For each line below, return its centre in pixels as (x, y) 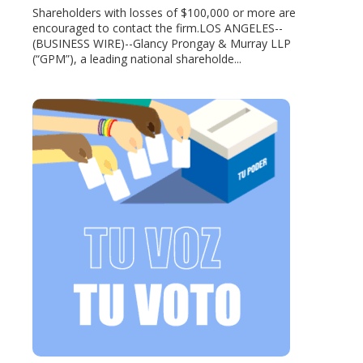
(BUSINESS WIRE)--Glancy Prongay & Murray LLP (162, 44)
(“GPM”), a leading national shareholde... (137, 59)
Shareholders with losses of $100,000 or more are (164, 13)
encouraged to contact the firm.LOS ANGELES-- (158, 28)
